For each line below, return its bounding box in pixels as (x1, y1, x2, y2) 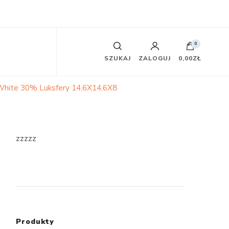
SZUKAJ (104, 54, 131, 62)
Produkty (16, 217, 54, 226)
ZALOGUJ (139, 54, 171, 62)
